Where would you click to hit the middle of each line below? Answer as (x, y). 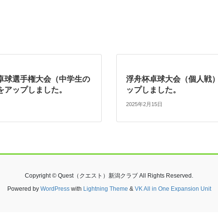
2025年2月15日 (145, 104)
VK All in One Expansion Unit (173, 189)
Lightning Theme (105, 189)
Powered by (24, 189)
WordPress (55, 189)
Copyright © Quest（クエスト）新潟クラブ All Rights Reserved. (109, 176)
